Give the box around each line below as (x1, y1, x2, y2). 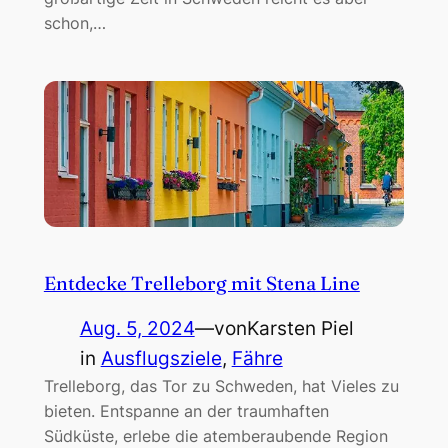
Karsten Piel (246, 316, 354, 340)
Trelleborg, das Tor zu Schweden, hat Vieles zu (43, 375, 399, 396)
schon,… (43, 12, 106, 33)
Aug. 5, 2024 (79, 316, 195, 340)
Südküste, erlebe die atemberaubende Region (43, 425, 388, 446)
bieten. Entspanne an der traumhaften (43, 400, 329, 421)
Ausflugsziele (100, 346, 222, 370)
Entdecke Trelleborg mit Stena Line (43, 271, 360, 295)
